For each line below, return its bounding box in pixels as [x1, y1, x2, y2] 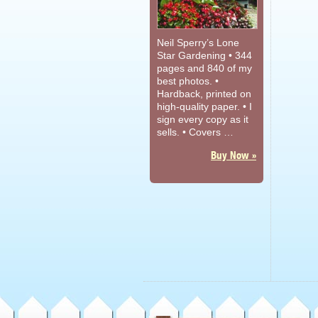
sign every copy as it [157, 114, 248, 125]
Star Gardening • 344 [157, 50, 252, 61]
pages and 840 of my [157, 62, 252, 74]
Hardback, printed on [157, 88, 251, 99]
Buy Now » [211, 149, 256, 161]
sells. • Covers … [157, 126, 234, 138]
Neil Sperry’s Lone [157, 37, 239, 48]
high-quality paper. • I [157, 101, 252, 112]
